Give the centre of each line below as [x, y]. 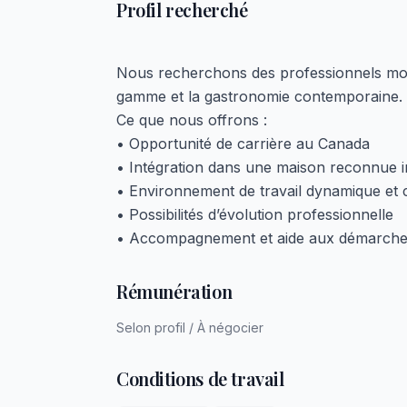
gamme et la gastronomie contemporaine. [259, 96]
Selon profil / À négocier [190, 328]
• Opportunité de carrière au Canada [243, 144]
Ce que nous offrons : [192, 120]
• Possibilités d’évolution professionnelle [255, 214]
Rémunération [174, 291]
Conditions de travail [200, 378]
